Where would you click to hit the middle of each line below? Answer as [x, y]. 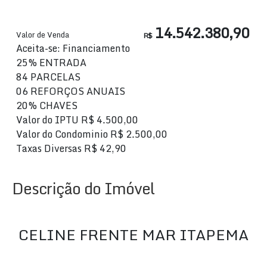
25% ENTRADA [51, 63]
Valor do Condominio [62, 134]
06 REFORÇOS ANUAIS [71, 91]
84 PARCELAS [48, 77]
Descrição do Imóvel [83, 188]
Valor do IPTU [47, 120]
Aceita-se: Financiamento [73, 48]
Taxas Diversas [49, 148]
